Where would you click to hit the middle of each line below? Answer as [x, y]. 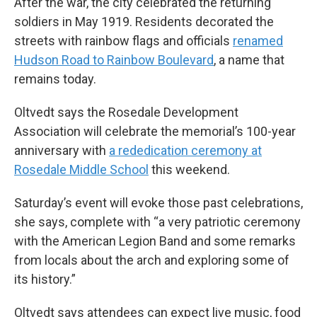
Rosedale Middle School [81, 170]
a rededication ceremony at [185, 151]
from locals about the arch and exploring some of [152, 260]
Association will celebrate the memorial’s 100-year [155, 132]
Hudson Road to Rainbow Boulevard [114, 60]
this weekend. [189, 170]
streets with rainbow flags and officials [123, 41]
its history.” [45, 279]
